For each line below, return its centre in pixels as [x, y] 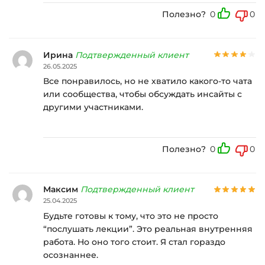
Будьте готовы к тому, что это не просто [131, 216]
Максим [62, 190]
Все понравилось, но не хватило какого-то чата [148, 81]
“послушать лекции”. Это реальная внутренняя [148, 229]
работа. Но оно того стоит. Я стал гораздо [134, 242]
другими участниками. [93, 107]
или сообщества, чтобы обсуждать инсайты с [143, 94]
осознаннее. [71, 255]
